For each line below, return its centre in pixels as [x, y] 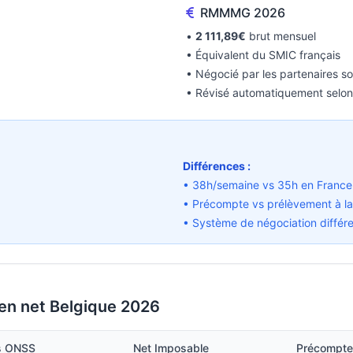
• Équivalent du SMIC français [263, 55]
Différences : [217, 166]
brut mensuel [281, 36]
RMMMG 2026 [243, 13]
